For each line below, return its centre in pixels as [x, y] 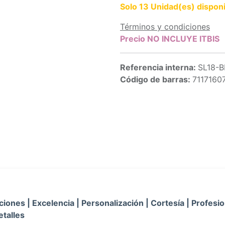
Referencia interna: [159, 67]
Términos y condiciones [165, 27]
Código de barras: [156, 79]
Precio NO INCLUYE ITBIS [170, 39]
